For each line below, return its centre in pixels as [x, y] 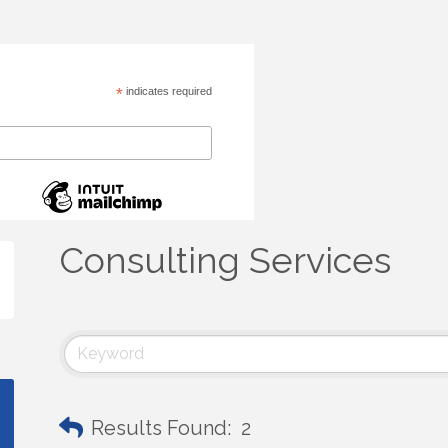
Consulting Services [225, 259]
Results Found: [161, 427]
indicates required [167, 91]
